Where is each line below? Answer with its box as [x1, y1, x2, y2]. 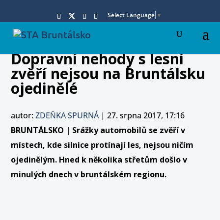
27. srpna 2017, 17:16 [107, 110, 185, 121]
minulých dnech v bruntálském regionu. [11, 168, 167, 180]
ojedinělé [11, 78, 78, 98]
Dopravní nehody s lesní [11, 48, 184, 69]
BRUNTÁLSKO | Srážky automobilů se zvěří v [11, 124, 186, 136]
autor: [11, 110, 36, 121]
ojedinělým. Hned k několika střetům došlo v [11, 154, 188, 165]
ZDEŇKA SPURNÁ [35, 110, 99, 121]
